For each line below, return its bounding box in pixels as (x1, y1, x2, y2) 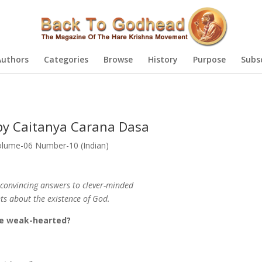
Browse (103, 54, 133, 65)
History (147, 54, 178, 65)
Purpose (192, 54, 226, 65)
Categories (43, 54, 88, 65)
